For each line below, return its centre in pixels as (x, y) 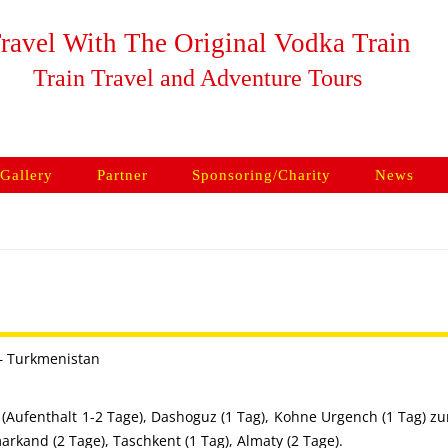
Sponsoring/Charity (261, 175)
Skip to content (273, 163)
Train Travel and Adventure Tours (198, 78)
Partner (122, 175)
